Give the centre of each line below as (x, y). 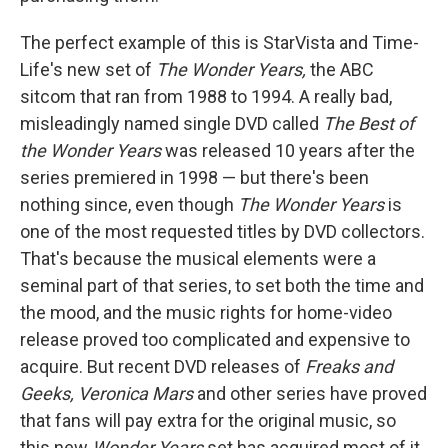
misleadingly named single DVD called (171, 123)
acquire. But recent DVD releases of (162, 366)
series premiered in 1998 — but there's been (194, 177)
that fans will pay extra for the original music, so (208, 420)
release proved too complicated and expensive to (215, 339)
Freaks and (349, 366)
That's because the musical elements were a (198, 258)
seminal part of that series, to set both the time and (222, 285)
